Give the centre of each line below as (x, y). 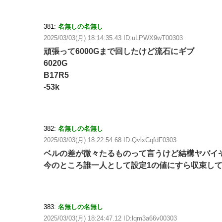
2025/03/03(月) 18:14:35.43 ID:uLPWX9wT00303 (113, 38)
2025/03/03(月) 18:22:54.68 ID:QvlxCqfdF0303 (110, 140)
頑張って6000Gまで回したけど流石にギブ (119, 52)
